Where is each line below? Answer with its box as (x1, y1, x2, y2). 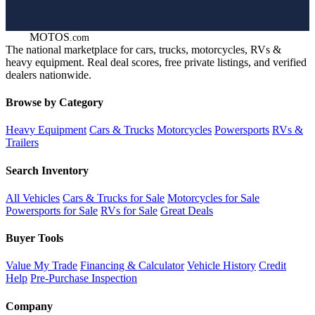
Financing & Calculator (80, 259, 184, 272)
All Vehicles (6, 191, 60, 204)
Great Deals (160, 204, 213, 217)
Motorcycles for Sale (167, 191, 259, 204)
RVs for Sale (101, 204, 157, 217)
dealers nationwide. (6, 68, 91, 81)
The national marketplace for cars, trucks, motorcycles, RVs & (6, 43, 281, 56)
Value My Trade (6, 259, 77, 272)
